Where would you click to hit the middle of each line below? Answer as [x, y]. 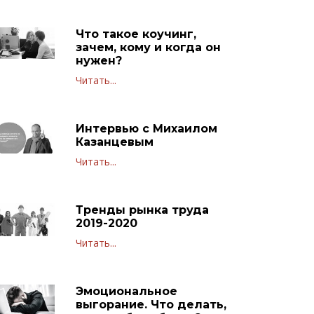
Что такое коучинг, [136, 34]
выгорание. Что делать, [151, 304]
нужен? [98, 60]
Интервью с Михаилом [146, 128]
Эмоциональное [126, 291]
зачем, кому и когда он [148, 47]
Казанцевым [114, 142]
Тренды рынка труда [142, 210]
